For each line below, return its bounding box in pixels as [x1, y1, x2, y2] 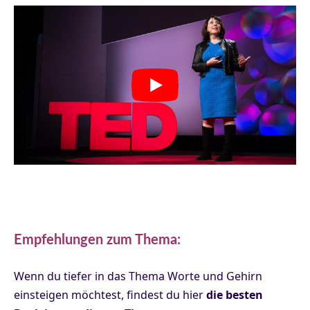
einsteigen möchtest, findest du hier [14, 286, 206, 302]
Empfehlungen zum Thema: [14, 232, 181, 247]
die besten [206, 286, 263, 302]
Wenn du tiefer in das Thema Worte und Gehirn [14, 268, 262, 284]
